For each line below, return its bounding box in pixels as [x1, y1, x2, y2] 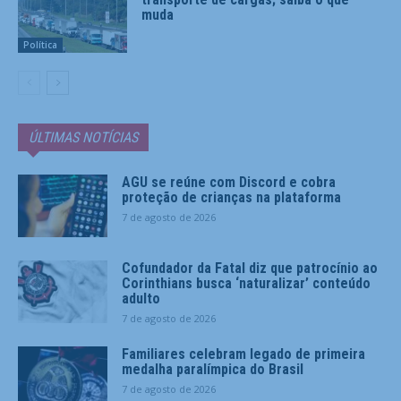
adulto [122, 290, 160, 308]
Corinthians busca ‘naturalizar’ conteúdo [122, 275, 371, 293]
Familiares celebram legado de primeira [122, 346, 365, 363]
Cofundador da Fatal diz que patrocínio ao [122, 260, 378, 277]
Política [23, 38, 57, 52]
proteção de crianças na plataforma [122, 189, 341, 207]
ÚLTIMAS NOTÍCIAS [29, 129, 138, 147]
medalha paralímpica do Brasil [122, 361, 303, 379]
